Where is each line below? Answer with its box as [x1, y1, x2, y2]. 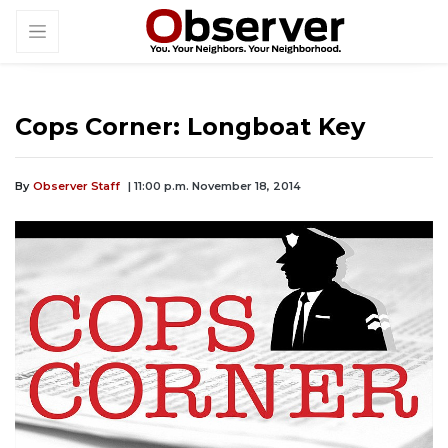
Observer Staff [33, 179, 120, 194]
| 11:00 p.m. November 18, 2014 [128, 179, 301, 194]
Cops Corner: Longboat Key [15, 112, 365, 142]
